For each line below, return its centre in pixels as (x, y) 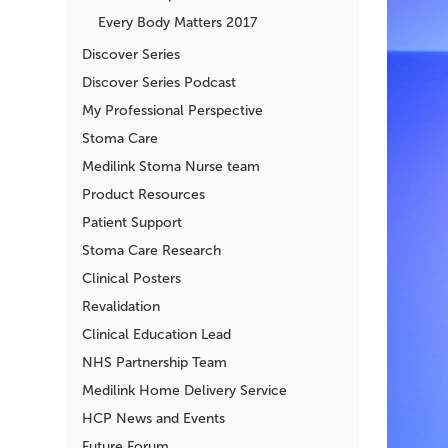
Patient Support (132, 222)
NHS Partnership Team (154, 362)
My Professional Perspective (172, 110)
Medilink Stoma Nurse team (171, 166)
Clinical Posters (131, 278)
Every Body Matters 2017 (177, 22)
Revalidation (121, 306)
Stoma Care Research (151, 250)
